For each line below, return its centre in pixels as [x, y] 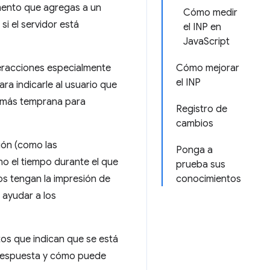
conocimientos [209, 179]
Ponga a [194, 150]
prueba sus [201, 165]
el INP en [202, 27]
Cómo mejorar [208, 68]
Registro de [202, 109]
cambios [195, 124]
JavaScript [206, 42]
